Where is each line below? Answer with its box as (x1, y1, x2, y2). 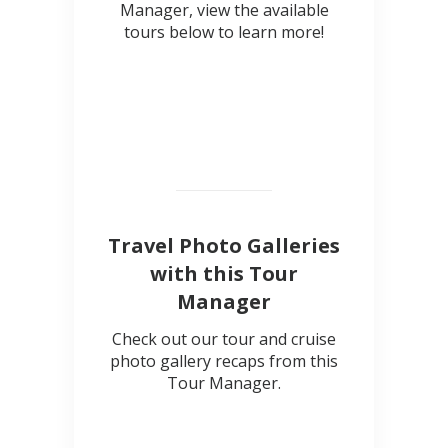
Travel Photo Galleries (108, 232, 340, 260)
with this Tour (150, 260, 298, 288)
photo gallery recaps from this (110, 350, 338, 373)
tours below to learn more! (124, 21, 324, 44)
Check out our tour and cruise (112, 328, 336, 351)
